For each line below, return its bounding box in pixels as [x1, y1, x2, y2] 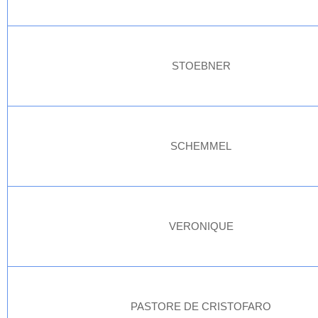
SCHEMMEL [170, 140, 232, 152]
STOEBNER [172, 60, 231, 72]
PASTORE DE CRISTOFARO [131, 300, 272, 312]
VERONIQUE [169, 220, 234, 232]
